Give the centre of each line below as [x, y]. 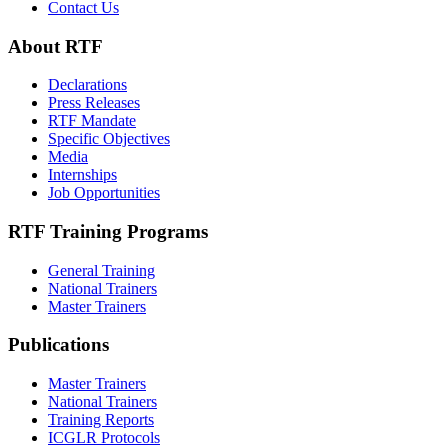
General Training [101, 270]
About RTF [55, 46]
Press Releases [94, 103]
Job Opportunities [104, 193]
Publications [58, 345]
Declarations [87, 85]
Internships [82, 175]
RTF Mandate [92, 121]
